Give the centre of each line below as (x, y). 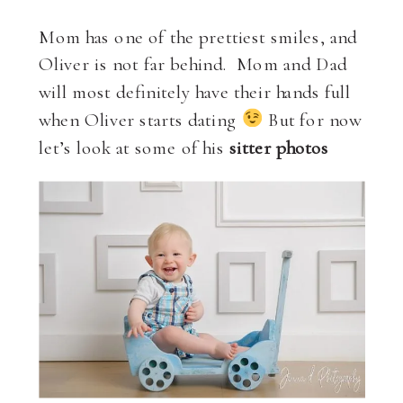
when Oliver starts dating (140, 119)
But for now (312, 119)
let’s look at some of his (134, 147)
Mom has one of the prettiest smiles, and (198, 36)
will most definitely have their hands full (195, 91)
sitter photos (279, 147)
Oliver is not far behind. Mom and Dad (193, 64)
